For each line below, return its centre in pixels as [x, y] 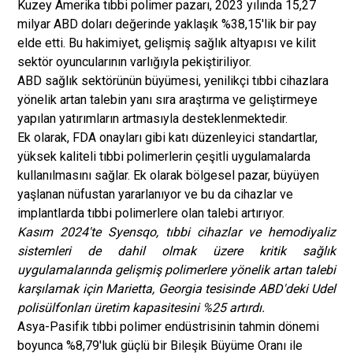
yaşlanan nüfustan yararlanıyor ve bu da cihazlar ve [155, 194]
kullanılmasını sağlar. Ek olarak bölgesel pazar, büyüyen [168, 175]
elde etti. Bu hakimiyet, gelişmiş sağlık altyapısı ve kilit [167, 43]
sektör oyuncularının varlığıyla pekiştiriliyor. [134, 62]
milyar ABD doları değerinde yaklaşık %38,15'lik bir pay [167, 24]
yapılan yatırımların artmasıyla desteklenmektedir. [152, 119]
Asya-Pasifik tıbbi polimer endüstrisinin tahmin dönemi [168, 327]
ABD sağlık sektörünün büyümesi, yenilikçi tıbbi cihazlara [173, 81]
